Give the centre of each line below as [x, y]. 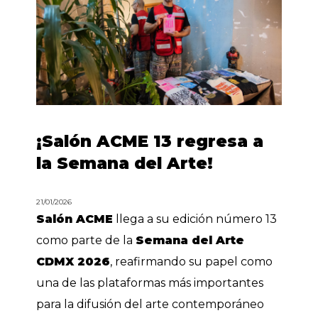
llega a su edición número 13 [195, 219]
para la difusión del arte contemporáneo [150, 304]
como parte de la [86, 240]
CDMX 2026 [73, 261]
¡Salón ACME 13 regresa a [150, 141]
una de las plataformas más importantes [150, 283]
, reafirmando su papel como [192, 261]
